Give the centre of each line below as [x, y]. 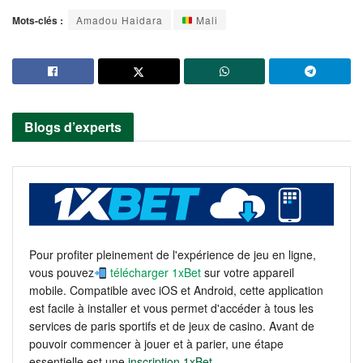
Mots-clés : [38, 20]
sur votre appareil [249, 273]
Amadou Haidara [120, 19]
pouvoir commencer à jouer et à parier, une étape [156, 344]
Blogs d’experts [73, 126]
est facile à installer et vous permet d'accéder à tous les [171, 308]
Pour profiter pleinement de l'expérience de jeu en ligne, [173, 255]
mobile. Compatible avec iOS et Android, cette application [176, 290]
